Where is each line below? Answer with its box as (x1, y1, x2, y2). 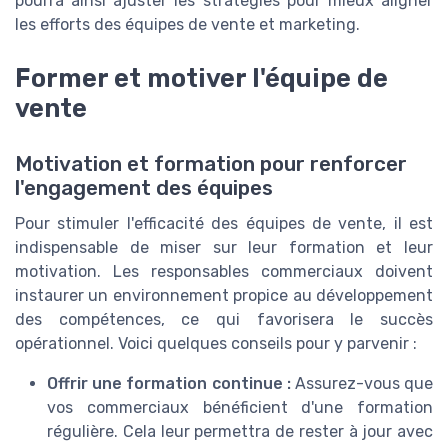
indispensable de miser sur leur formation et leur (15, 237, 433, 257)
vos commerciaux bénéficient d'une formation (47, 397, 433, 417)
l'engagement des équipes (15, 175, 273, 200)
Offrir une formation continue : (47, 373, 291, 393)
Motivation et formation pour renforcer (15, 151, 407, 176)
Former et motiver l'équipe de (15, 62, 388, 93)
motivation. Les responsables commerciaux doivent (15, 261, 433, 281)
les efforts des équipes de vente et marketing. (15, 14, 360, 34)
